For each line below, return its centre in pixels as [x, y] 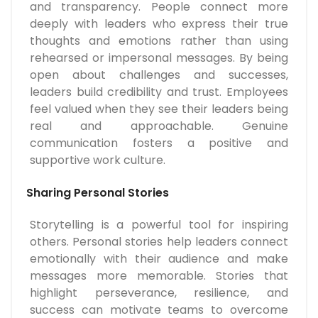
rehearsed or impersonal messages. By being [159, 58]
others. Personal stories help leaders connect [159, 242]
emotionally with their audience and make [159, 259]
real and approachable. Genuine [159, 126]
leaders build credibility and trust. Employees [159, 92]
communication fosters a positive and [159, 143]
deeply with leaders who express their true [159, 24]
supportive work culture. [98, 160]
